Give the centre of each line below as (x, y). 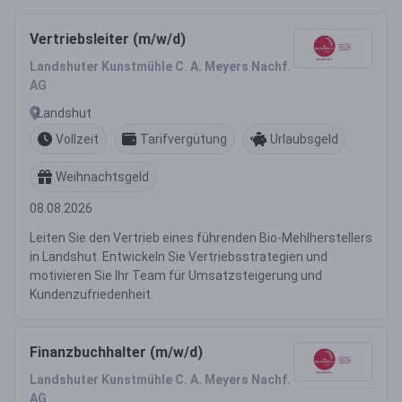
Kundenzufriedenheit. (92, 294)
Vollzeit (77, 139)
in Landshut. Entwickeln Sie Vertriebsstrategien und (179, 257)
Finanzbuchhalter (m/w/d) (116, 352)
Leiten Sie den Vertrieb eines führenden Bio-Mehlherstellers (201, 238)
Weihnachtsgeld (102, 176)
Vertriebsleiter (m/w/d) (108, 39)
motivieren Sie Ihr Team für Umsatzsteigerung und (176, 275)
